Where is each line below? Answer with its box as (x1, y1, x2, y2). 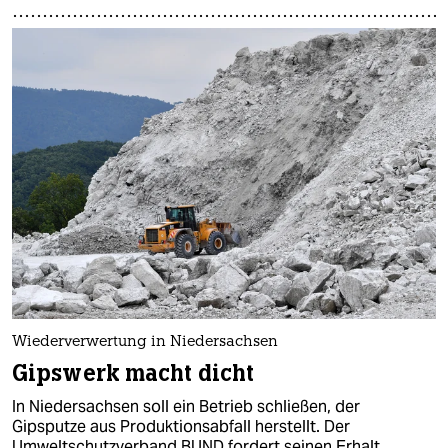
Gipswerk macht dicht (12, 358, 255, 388)
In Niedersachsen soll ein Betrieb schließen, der (12, 395, 360, 417)
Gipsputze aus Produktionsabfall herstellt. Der (12, 415, 350, 437)
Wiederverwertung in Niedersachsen (12, 334, 278, 350)
